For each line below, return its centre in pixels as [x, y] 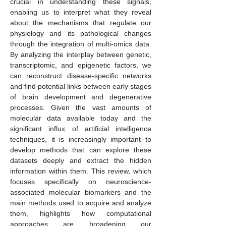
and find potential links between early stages [81, 86]
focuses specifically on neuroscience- [81, 182]
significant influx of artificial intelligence [81, 129]
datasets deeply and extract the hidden [81, 160]
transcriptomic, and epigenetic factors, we [81, 65]
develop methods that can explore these [81, 150]
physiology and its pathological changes [81, 33]
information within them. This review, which [81, 171]
